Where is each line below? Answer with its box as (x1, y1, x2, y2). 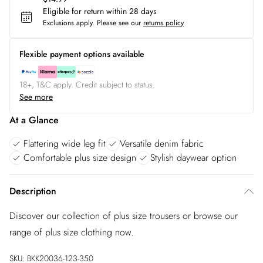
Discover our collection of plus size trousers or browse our (9, 209, 238, 222)
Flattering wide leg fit (23, 137, 106, 150)
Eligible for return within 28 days (43, 5, 157, 17)
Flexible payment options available (19, 48, 144, 60)
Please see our (97, 18, 141, 28)
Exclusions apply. (43, 18, 95, 28)
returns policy (143, 18, 184, 28)
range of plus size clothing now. (9, 225, 134, 239)
